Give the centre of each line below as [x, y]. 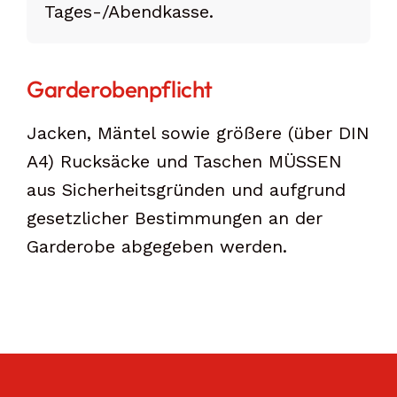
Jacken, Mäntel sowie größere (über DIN [198, 133]
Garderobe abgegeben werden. [157, 247]
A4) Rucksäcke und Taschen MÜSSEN [184, 162]
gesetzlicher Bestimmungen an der [175, 218]
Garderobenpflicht [120, 90]
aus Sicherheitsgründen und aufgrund [186, 190]
